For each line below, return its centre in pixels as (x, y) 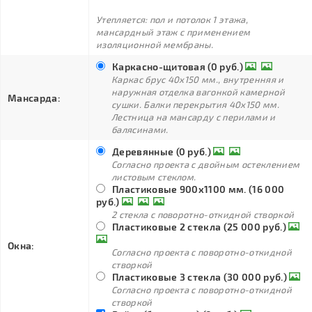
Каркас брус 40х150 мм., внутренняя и (198, 79)
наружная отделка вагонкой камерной (198, 92)
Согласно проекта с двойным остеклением (206, 164)
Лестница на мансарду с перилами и (194, 117)
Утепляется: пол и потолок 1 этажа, (172, 19)
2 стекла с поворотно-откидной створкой (203, 214)
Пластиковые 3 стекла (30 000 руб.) (200, 277)
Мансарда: (34, 98)
